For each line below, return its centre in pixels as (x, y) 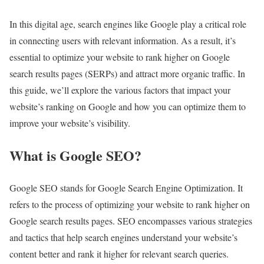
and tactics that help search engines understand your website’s (123, 237)
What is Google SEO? (75, 155)
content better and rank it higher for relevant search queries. (119, 253)
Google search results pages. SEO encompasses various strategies (131, 220)
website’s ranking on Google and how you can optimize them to (128, 107)
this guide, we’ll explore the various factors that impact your (120, 90)
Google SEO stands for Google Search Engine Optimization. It (126, 187)
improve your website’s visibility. (70, 123)
